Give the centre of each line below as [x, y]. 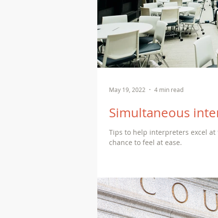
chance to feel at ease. [145, 142]
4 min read [169, 90]
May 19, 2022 [127, 90]
